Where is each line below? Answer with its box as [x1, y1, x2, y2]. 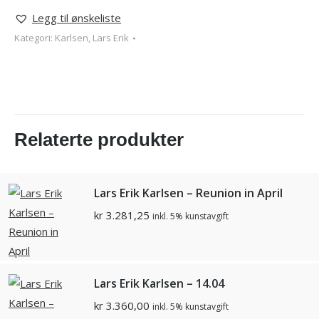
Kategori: [14, 31, 55, 45]
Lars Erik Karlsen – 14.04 [94, 276, 224, 292]
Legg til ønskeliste [32, 11, 121, 26]
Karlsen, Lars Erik [55, 31, 129, 45]
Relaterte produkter [14, 129, 184, 151]
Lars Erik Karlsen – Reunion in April [94, 185, 283, 202]
